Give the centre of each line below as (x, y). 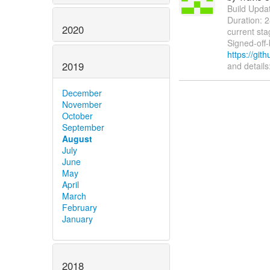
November (82, 105)
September (83, 127)
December (82, 93)
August (77, 139)
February (80, 208)
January (77, 219)
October (77, 116)
